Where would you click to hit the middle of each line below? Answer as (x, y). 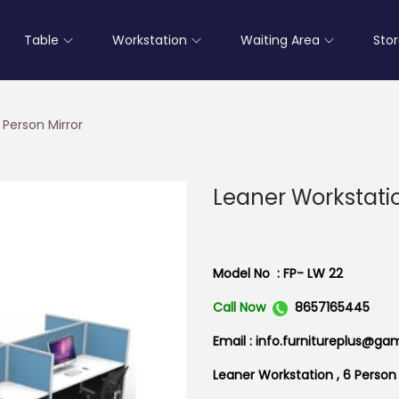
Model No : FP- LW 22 (278, 273)
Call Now (239, 307)
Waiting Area (280, 40)
